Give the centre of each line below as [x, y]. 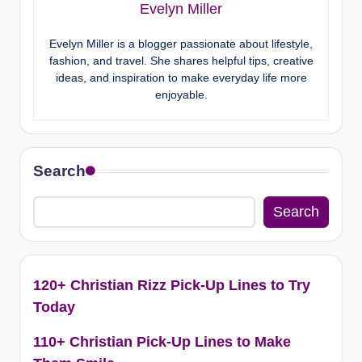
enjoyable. [181, 95]
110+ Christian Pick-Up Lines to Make [162, 341]
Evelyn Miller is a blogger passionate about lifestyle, [181, 44]
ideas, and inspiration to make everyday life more [181, 78]
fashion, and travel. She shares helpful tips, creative [181, 61]
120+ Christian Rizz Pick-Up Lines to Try [172, 285]
